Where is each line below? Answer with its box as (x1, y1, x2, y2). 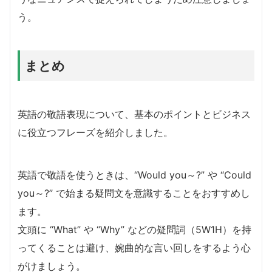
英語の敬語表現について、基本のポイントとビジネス (18, 108, 251, 121)
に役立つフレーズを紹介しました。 (18, 126, 173, 139)
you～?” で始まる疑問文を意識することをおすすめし (18, 187, 250, 200)
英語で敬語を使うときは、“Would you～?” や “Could (18, 169, 251, 182)
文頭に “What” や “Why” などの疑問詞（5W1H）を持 (18, 223, 251, 236)
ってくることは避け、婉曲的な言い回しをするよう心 (18, 242, 251, 254)
